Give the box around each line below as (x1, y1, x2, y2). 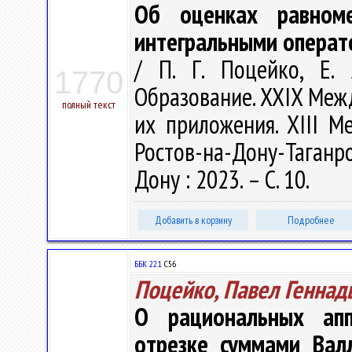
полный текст (62, 97, 115, 112)
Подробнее (288, 213, 335, 227)
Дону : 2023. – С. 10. (134, 163, 313, 196)
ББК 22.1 (134, 258, 162, 269)
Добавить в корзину (155, 213, 232, 227)
